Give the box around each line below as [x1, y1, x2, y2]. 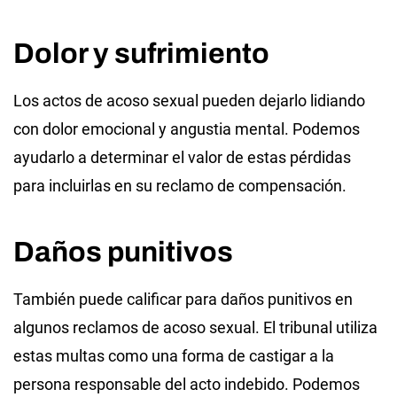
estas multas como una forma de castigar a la [13, 346, 334, 365]
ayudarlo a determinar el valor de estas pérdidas [13, 147, 351, 167]
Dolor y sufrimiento [13, 37, 269, 69]
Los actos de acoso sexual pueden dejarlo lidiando [13, 90, 365, 110]
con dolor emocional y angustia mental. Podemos [13, 119, 360, 138]
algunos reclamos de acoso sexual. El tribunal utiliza [13, 317, 378, 337]
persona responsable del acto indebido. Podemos [13, 374, 360, 393]
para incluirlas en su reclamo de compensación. [13, 175, 346, 195]
